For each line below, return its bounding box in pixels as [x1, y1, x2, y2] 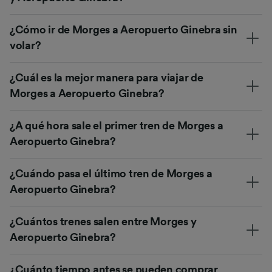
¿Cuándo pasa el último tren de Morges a [10, 168, 212, 180]
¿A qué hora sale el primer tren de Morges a [10, 120, 223, 132]
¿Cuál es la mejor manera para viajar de [10, 72, 203, 84]
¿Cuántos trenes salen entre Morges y [10, 216, 197, 228]
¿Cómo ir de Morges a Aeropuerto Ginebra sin [10, 24, 237, 36]
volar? [10, 40, 41, 52]
